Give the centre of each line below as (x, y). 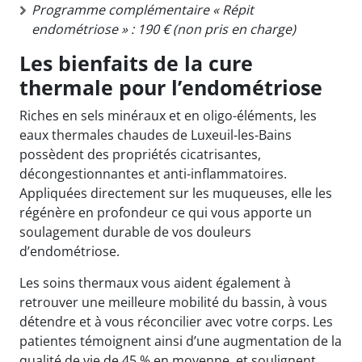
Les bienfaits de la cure (136, 63)
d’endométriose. (69, 251)
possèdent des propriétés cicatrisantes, (140, 154)
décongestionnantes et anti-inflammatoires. (153, 173)
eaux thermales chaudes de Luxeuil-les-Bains (156, 135)
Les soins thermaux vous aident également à (155, 282)
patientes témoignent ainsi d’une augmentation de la (181, 341)
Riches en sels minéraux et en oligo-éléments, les (168, 115)
